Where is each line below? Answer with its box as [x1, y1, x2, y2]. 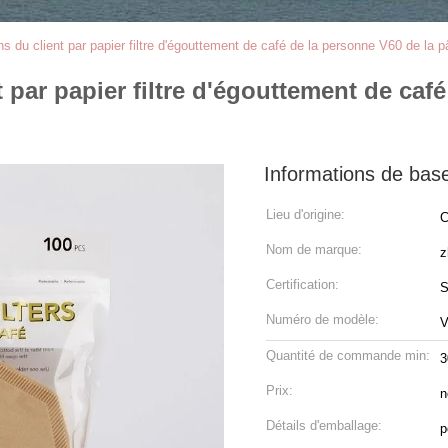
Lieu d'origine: [266, 207, 345, 222]
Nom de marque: [266, 242, 362, 257]
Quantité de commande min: [266, 348, 430, 363]
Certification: [266, 277, 339, 292]
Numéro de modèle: [266, 312, 379, 327]
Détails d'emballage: [266, 418, 382, 433]
